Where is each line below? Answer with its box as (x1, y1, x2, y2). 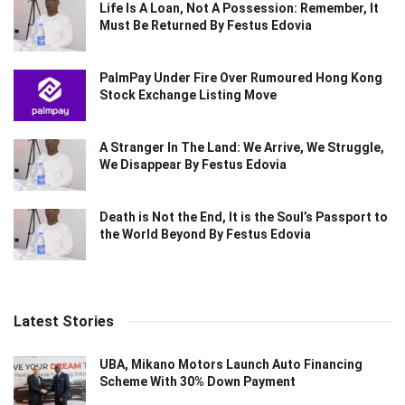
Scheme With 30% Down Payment (99, 374, 296, 390)
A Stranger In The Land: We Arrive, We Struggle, (99, 139, 384, 155)
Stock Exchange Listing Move (99, 87, 277, 102)
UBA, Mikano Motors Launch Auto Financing (99, 357, 363, 372)
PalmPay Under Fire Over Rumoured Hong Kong (99, 70, 382, 85)
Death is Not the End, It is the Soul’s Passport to (99, 210, 388, 225)
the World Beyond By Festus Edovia (99, 227, 311, 242)
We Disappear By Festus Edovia (99, 156, 287, 172)
